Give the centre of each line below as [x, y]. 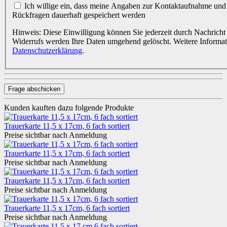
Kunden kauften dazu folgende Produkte [69, 107]
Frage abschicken [34, 89]
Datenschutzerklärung [47, 50]
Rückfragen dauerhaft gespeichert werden [79, 15]
